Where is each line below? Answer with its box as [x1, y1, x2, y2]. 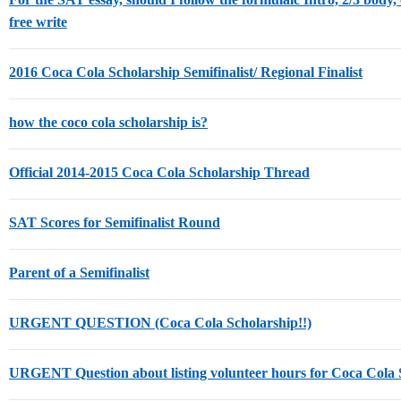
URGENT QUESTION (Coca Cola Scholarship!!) [9, 315, 311, 330]
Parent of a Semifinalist [9, 265, 149, 280]
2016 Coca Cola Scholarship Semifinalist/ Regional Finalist [9, 64, 363, 80]
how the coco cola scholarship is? [9, 115, 208, 130]
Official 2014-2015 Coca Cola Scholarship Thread [9, 165, 310, 180]
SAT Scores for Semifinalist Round [9, 215, 220, 230]
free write [9, 14, 67, 30]
